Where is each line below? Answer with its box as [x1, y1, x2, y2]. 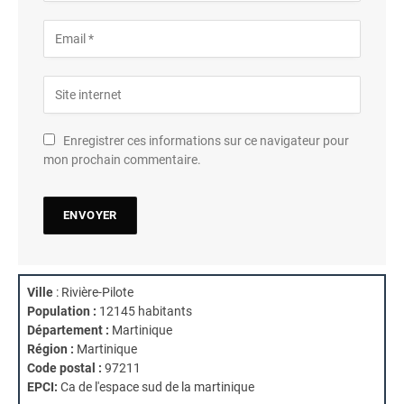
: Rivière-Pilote [53, 284, 133, 299]
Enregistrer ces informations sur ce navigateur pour [63, 133, 349, 148]
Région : [27, 341, 74, 356]
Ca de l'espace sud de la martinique [60, 379, 254, 394]
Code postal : [27, 360, 102, 375]
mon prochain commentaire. [43, 151, 201, 167]
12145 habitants [96, 303, 192, 318]
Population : [27, 303, 96, 318]
